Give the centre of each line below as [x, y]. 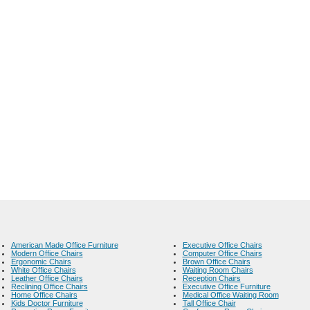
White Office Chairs [43, 270]
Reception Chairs [211, 278]
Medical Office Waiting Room [230, 295]
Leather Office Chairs [47, 278]
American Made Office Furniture [64, 245]
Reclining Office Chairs [49, 286]
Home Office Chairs [44, 295]
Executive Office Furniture [226, 286]
